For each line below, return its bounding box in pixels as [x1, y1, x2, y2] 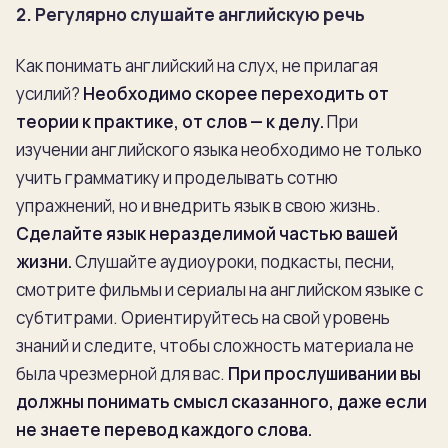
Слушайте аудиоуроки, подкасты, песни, [72, 249, 395, 273]
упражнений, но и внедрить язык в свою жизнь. [16, 193, 381, 217]
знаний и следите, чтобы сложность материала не [16, 333, 414, 357]
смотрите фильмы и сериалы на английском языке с [16, 277, 423, 301]
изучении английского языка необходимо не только [16, 137, 422, 161]
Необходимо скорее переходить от [83, 81, 389, 105]
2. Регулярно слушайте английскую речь [16, 3, 365, 27]
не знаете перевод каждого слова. [16, 417, 312, 441]
